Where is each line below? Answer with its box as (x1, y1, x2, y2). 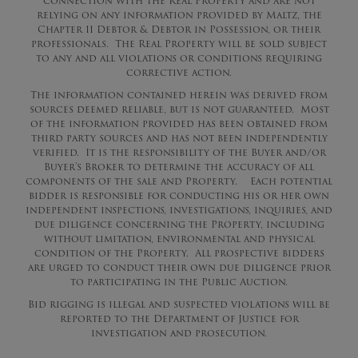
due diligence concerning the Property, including (34, 216, 324, 232)
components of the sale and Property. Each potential (26, 173, 332, 189)
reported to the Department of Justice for (59, 310, 299, 326)
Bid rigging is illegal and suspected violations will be (28, 296, 330, 312)
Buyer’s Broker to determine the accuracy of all (44, 158, 314, 174)
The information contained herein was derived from (30, 86, 328, 102)
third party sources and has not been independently (30, 129, 328, 145)
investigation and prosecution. (91, 324, 267, 340)
